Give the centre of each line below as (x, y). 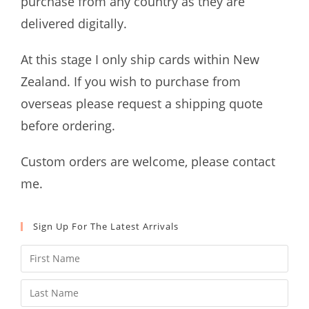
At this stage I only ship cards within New (140, 59)
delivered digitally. (74, 23)
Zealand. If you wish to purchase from (131, 81)
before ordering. (68, 125)
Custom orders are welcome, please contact (148, 161)
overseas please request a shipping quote (142, 103)
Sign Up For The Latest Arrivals (106, 226)
